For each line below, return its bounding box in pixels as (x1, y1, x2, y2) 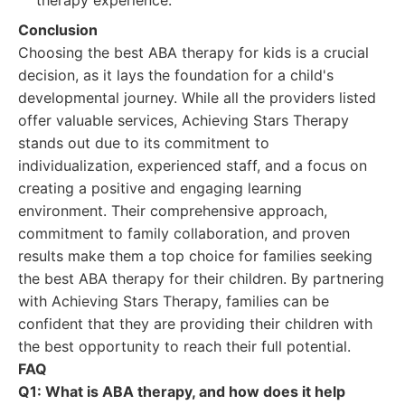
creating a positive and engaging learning (18, 179, 302, 197)
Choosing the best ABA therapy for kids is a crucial (18, 43, 369, 61)
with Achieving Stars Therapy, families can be (18, 292, 329, 310)
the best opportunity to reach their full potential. (18, 337, 351, 355)
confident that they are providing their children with (18, 315, 372, 333)
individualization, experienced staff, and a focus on (18, 156, 367, 174)
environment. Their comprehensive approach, (18, 202, 327, 220)
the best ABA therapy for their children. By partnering (18, 269, 384, 287)
